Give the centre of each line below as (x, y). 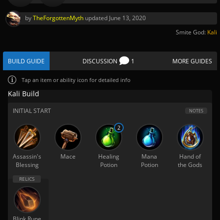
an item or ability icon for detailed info (82, 80)
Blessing (27, 165)
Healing (109, 156)
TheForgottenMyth (58, 18)
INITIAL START (32, 111)
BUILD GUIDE (26, 61)
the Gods (190, 165)
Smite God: (192, 32)
